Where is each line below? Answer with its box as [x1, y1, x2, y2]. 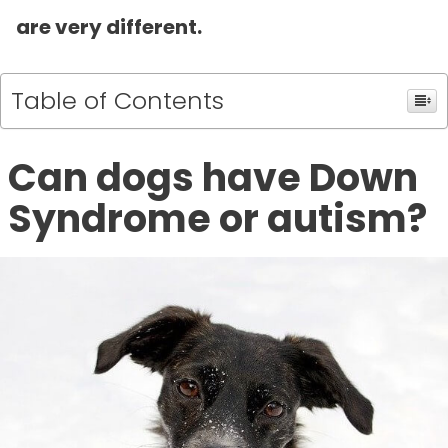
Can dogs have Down [8, 151, 418, 205]
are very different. [16, 13, 202, 42]
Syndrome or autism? [8, 192, 427, 246]
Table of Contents [11, 84, 224, 118]
